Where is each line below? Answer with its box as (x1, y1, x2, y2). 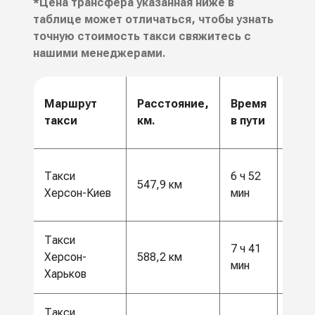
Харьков (44, 267, 86, 281)
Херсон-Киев (44, 186, 111, 200)
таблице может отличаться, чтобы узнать (32, 13, 274, 27)
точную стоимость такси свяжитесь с (32, 30, 251, 44)
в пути (230, 114, 265, 128)
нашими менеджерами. (32, 46, 166, 60)
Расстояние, (136, 97, 209, 111)
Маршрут (44, 97, 97, 111)
